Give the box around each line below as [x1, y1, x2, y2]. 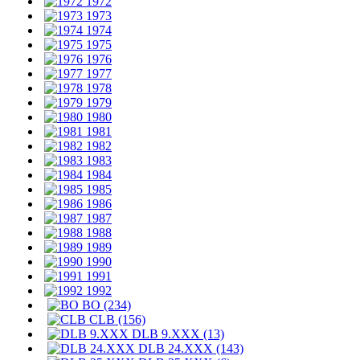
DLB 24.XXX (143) [135, 342, 243, 355]
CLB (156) [86, 313, 145, 326]
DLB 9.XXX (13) [129, 327, 224, 341]
